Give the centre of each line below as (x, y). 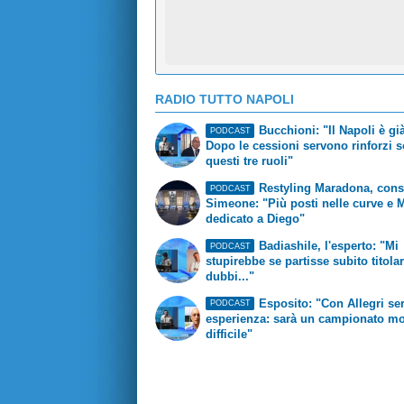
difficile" (230, 334)
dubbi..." (230, 277)
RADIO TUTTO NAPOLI (225, 99)
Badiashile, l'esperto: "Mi (328, 246)
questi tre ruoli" (250, 161)
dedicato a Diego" (256, 219)
